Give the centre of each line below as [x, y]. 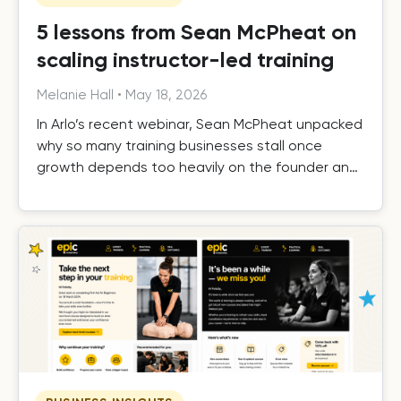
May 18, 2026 [166, 95]
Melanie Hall [75, 95]
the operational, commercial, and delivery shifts [195, 189]
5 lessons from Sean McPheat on [196, 32]
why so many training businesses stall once [179, 146]
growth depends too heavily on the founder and [197, 167]
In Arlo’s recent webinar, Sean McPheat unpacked [200, 124]
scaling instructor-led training [185, 60]
